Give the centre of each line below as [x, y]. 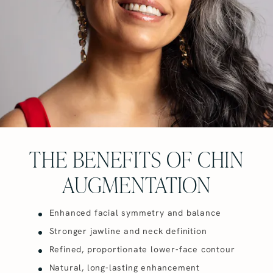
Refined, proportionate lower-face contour [142, 250]
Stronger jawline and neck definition [128, 231]
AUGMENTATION [136, 184]
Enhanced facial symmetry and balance [135, 213]
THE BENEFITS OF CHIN [136, 159]
